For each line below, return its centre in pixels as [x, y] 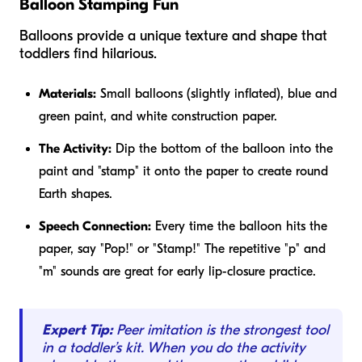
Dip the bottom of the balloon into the [222, 148]
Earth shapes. [76, 194]
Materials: [67, 93]
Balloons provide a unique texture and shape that [173, 36]
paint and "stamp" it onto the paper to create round [183, 171]
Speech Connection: [95, 226]
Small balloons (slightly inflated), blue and [217, 93]
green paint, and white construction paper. [158, 116]
